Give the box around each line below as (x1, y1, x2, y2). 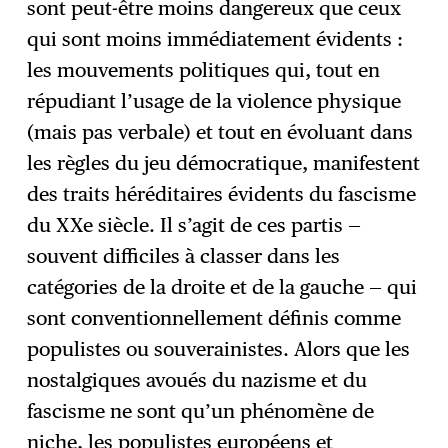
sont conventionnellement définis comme (27, 306, 402, 331)
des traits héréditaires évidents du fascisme (27, 182, 417, 207)
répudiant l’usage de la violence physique (27, 89, 402, 114)
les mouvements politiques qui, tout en (27, 58, 381, 83)
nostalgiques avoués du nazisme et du (27, 368, 368, 393)
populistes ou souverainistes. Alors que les (27, 337, 411, 362)
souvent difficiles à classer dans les (27, 244, 341, 269)
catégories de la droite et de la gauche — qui (27, 275, 418, 300)
